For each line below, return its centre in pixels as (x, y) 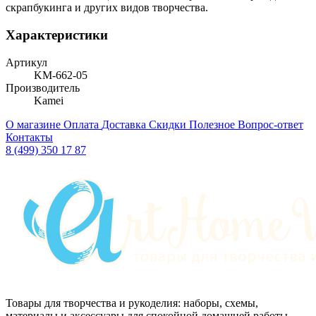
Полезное (213, 124)
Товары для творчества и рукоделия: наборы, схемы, (132, 303)
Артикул (26, 62)
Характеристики (57, 35)
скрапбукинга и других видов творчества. (107, 8)
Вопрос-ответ (271, 124)
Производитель (43, 87)
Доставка (125, 124)
